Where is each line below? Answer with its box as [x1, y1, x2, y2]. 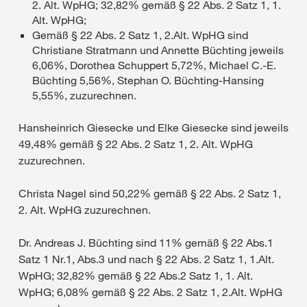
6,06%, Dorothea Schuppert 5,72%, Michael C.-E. [32, 58, 276, 72]
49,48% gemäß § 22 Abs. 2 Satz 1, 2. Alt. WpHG [19, 137, 253, 151]
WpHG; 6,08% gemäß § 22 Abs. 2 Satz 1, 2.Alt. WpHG [19, 285, 282, 299]
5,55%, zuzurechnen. [32, 88, 136, 102]
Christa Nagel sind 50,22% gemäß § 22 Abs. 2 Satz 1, [19, 186, 281, 200]
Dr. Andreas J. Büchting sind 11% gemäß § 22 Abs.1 [19, 236, 273, 249]
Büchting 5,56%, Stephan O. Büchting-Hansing [32, 73, 264, 87]
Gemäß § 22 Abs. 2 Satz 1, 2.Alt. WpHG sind [32, 28, 248, 42]
